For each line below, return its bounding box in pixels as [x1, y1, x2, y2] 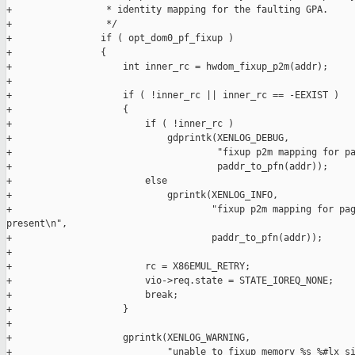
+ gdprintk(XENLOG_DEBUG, [6, 132, 289, 144]
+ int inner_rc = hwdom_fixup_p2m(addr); [6, 61, 328, 73]
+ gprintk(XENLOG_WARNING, [6, 332, 250, 344]
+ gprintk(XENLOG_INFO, [6, 189, 278, 201]
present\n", [6, 218, 67, 230]
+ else [6, 175, 167, 187]
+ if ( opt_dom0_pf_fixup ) [6, 32, 234, 44]
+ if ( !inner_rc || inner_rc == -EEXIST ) [6, 90, 339, 101]
